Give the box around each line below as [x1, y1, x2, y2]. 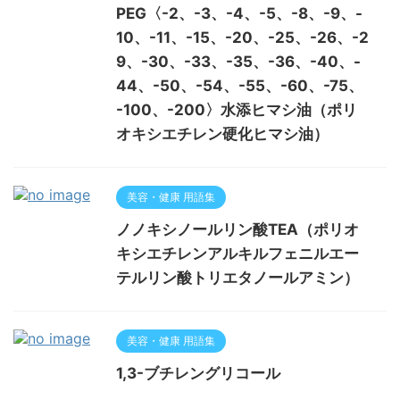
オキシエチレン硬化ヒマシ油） [116, 125, 329, 143]
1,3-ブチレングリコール [116, 364, 280, 382]
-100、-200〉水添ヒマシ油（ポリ [116, 101, 357, 119]
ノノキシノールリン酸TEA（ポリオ [116, 221, 359, 238]
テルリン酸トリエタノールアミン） [116, 269, 359, 287]
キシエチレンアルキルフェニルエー [116, 245, 359, 262]
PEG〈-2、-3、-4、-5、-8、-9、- [116, 4, 362, 22]
